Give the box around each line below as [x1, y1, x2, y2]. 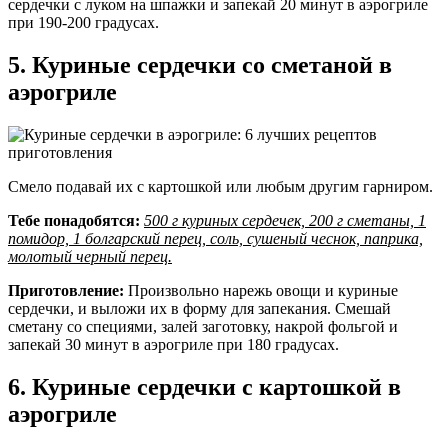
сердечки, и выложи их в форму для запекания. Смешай [8, 299, 391, 317]
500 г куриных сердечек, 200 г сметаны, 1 [144, 211, 426, 229]
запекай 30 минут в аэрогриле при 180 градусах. [8, 335, 339, 353]
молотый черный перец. [8, 247, 172, 265]
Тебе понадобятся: [8, 211, 144, 229]
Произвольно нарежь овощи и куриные [124, 281, 398, 299]
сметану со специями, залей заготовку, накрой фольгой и [8, 317, 398, 335]
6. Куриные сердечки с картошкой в [8, 373, 401, 400]
